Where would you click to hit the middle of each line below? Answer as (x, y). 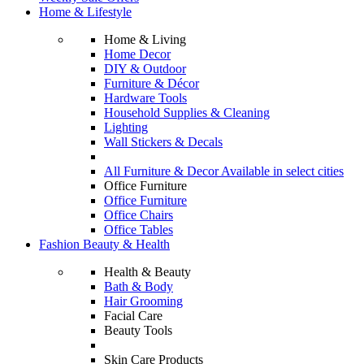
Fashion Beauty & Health (104, 244)
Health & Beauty (147, 272)
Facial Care (133, 316)
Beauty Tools (138, 330)
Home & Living (145, 39)
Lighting (126, 127)
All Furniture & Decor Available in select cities (224, 171)
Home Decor (137, 54)
